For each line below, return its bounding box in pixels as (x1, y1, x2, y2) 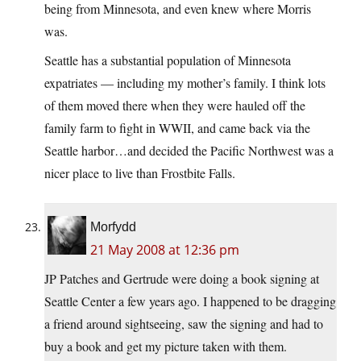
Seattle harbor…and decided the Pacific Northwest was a (44, 142, 334, 160)
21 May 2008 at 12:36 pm (90, 241, 239, 259)
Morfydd (90, 220, 136, 234)
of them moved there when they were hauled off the (44, 97, 305, 114)
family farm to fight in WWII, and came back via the (44, 119, 310, 137)
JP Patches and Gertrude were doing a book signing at (44, 270, 319, 288)
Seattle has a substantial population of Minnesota (44, 52, 291, 69)
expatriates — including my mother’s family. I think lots (44, 74, 326, 92)
